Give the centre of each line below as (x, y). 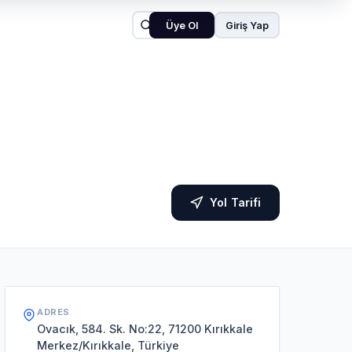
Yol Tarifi (236, 202)
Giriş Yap (247, 25)
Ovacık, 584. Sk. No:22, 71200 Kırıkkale (145, 329)
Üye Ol (182, 25)
